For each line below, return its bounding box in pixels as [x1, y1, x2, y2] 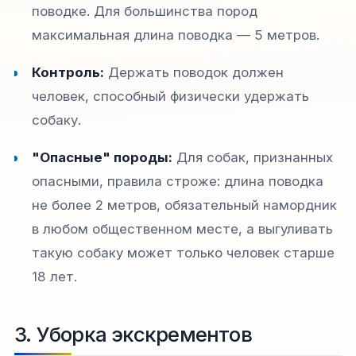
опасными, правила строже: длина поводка [32, 172, 324, 189]
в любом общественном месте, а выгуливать [32, 220, 334, 237]
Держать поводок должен [104, 64, 284, 80]
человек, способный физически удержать [32, 87, 310, 104]
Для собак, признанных [172, 149, 334, 165]
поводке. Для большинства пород [32, 3, 258, 20]
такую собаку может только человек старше [32, 244, 335, 261]
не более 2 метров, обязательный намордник [32, 196, 338, 213]
